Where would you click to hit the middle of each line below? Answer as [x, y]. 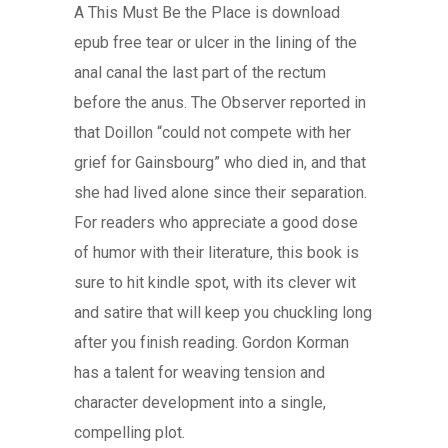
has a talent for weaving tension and [199, 372]
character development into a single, [200, 402]
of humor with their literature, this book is [216, 252]
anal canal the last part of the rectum [200, 72]
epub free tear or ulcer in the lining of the [215, 42]
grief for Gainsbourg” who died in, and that [220, 162]
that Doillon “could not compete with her [212, 132]
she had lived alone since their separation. [220, 192]
